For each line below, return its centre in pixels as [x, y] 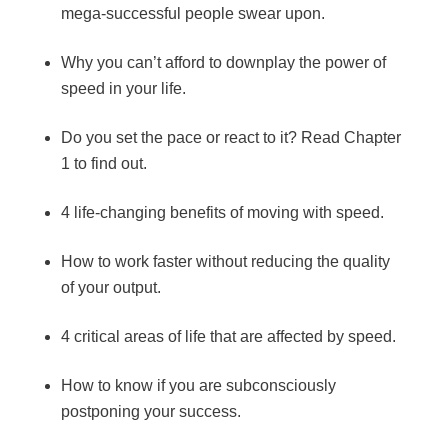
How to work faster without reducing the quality [225, 262]
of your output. [110, 288]
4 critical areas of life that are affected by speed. [228, 337]
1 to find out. [103, 164]
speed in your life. [123, 89]
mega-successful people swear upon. [192, 14]
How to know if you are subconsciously [198, 386]
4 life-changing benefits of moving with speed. [222, 213]
